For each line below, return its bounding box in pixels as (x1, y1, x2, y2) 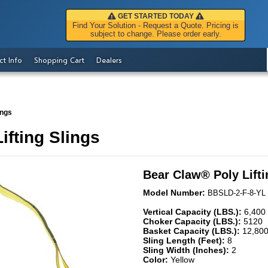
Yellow (170, 254, 194, 264)
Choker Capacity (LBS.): (143, 216, 243, 226)
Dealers (96, 55, 122, 65)
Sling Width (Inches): (143, 245, 232, 255)
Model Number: (143, 187, 208, 197)
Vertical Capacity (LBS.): (143, 206, 244, 217)
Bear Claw (143, 167, 201, 181)
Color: (143, 254, 170, 264)
